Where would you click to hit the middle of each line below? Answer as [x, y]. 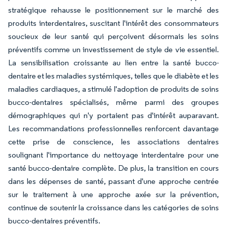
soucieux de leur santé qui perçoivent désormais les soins [113, 36]
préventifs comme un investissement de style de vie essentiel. [113, 49]
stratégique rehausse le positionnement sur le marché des [113, 10]
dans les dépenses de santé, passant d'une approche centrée [113, 181]
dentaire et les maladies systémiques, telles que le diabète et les [113, 76]
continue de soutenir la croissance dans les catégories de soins [113, 207]
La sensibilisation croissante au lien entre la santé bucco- [113, 63]
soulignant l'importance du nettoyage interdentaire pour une [113, 155]
